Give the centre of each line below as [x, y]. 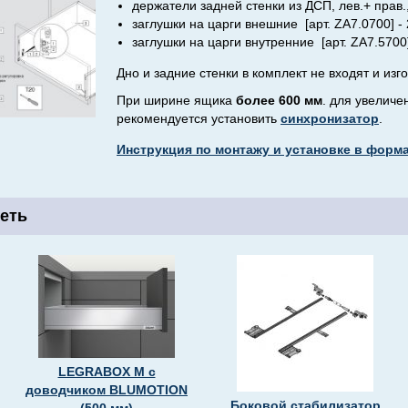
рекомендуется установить [199, 118]
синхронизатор [330, 118]
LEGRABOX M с [107, 372]
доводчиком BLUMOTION [107, 390]
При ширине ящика [176, 100]
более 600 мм [279, 100]
